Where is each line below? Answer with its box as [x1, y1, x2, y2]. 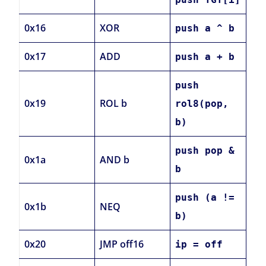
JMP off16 [100, 237, 144, 251]
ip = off [175, 239, 223, 251]
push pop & [175, 145, 235, 157]
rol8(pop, [175, 98, 229, 110]
